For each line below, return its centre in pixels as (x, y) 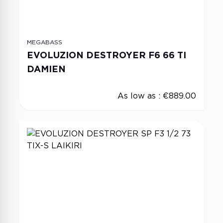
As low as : (140, 96)
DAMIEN (46, 69)
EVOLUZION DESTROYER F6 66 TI (107, 55)
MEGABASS (45, 42)
